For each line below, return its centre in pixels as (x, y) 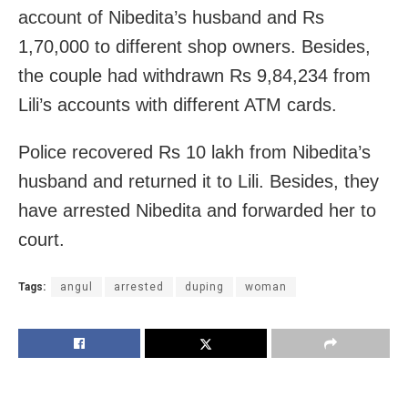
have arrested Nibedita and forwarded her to (197, 210)
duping (204, 287)
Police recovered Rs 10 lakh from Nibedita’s (194, 152)
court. (41, 240)
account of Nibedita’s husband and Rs (171, 17)
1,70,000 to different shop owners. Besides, (194, 46)
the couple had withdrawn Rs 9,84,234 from (194, 76)
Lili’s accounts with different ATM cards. (178, 105)
